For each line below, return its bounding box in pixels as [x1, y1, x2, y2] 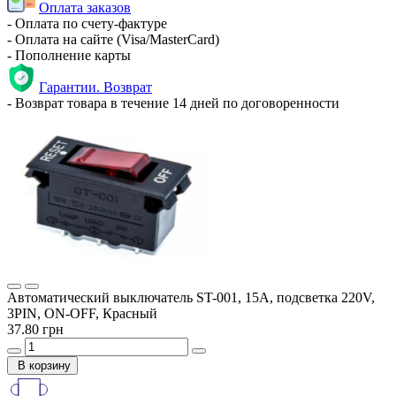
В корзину [18, 359, 71, 373]
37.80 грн [7, 322, 64, 338]
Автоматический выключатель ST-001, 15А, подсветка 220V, [7, 290, 375, 306]
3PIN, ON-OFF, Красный [7, 306, 157, 322]
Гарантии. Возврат [39, 80, 152, 95]
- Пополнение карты [7, 48, 131, 64]
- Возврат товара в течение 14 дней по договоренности [7, 95, 339, 111]
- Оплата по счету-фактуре [7, 16, 167, 32]
